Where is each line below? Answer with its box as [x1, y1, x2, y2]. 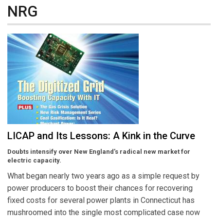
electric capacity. [7, 157, 61, 164]
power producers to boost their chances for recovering [7, 183, 193, 193]
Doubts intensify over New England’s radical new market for [7, 148, 190, 156]
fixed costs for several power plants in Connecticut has [7, 196, 195, 205]
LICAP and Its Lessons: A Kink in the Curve [7, 130, 195, 142]
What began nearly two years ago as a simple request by [7, 171, 200, 181]
